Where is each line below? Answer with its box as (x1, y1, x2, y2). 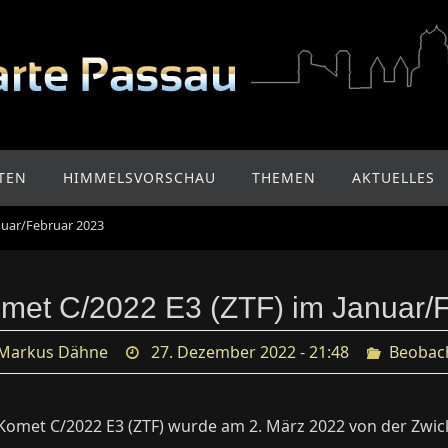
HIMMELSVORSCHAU (63, 168, 216, 187)
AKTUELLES (352, 168, 435, 187)
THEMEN (252, 168, 316, 187)
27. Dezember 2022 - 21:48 (151, 341, 350, 363)
